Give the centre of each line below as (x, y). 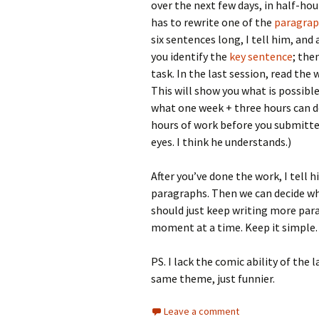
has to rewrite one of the (213, 22)
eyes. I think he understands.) (221, 142)
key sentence (261, 56)
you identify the (190, 56)
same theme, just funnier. (213, 278)
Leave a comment (202, 311)
